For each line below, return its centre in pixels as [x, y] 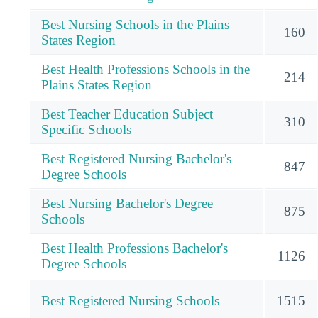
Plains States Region [97, 85]
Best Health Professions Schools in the [146, 70]
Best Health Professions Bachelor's [135, 248]
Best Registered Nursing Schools [130, 301]
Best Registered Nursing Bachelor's [136, 159]
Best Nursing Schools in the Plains [135, 25]
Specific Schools [86, 130]
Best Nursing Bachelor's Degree [127, 204]
